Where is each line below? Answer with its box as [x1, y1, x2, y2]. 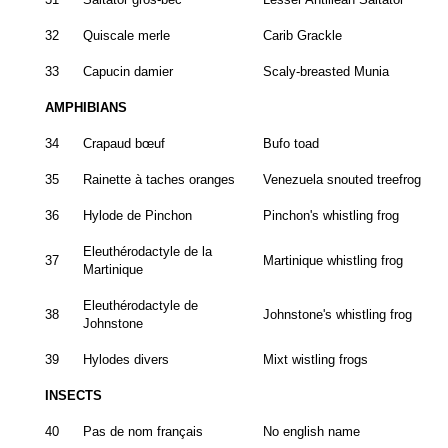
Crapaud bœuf [83, 136, 165, 152]
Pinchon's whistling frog [263, 208, 399, 224]
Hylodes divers [83, 352, 169, 368]
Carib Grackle [263, 28, 342, 44]
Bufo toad [263, 136, 319, 152]
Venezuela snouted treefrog [263, 172, 421, 188]
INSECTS [45, 388, 102, 404]
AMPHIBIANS [45, 100, 127, 116]
